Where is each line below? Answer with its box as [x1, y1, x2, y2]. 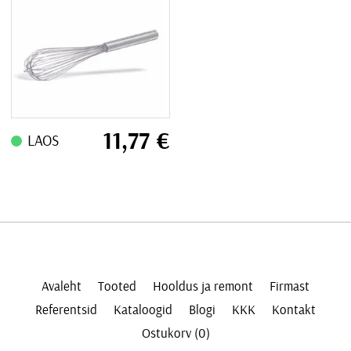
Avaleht [41, 279, 81, 293]
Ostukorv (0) [141, 326, 210, 340]
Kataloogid [113, 302, 172, 317]
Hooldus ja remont [153, 279, 254, 293]
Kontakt [272, 302, 317, 317]
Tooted [97, 279, 136, 293]
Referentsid [34, 302, 97, 317]
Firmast [270, 279, 310, 293]
